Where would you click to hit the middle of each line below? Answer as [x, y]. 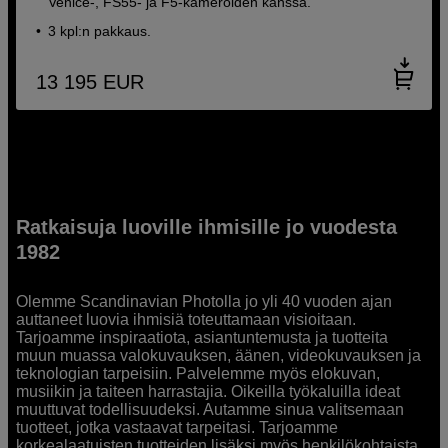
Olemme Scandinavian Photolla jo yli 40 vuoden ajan [204, 301]
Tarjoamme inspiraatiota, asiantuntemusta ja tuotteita [202, 337]
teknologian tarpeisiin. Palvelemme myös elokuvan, [198, 373]
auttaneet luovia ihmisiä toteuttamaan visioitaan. [186, 319]
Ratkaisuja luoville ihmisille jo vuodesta [207, 226]
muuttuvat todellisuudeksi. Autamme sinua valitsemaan [210, 409]
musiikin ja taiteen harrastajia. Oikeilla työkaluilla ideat [208, 391]
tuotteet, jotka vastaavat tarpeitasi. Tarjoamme [177, 427]
